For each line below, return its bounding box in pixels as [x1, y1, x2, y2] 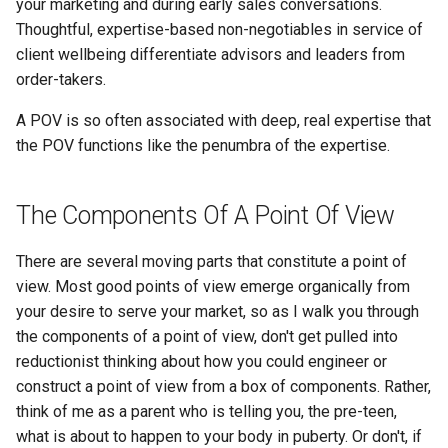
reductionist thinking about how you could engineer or [16, 351, 387, 371]
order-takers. [16, 69, 106, 89]
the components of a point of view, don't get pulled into [16, 326, 398, 346]
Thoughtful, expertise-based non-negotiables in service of [16, 19, 423, 39]
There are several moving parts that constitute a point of [16, 251, 407, 271]
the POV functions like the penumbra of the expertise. [16, 135, 390, 155]
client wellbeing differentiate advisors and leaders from [16, 44, 405, 64]
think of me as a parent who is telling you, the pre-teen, [16, 401, 397, 421]
